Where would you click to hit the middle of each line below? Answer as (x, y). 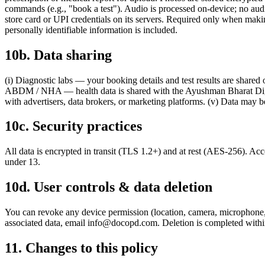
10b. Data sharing (58, 55)
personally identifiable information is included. (91, 30)
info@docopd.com (122, 223)
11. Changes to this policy (81, 248)
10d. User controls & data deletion (109, 187)
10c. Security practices (73, 126)
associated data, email (46, 223)
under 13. (22, 162)
